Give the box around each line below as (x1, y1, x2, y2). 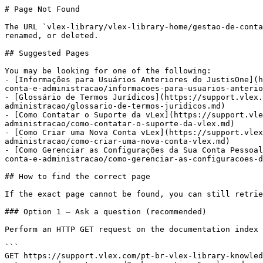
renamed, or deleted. (5, 31, 99, 40)
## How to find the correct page (5, 172, 150, 181)
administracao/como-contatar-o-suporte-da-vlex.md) (5, 119, 235, 128)
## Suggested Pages (5, 49, 89, 58)
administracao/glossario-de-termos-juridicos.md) (5, 102, 225, 110)
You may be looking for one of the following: (5, 66, 211, 75)
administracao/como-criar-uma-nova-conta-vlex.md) (5, 137, 230, 146)
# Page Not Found (5, 5, 80, 14)
